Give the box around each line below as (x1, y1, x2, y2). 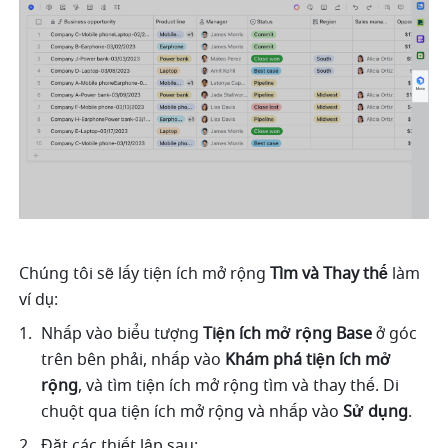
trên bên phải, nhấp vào (41, 347, 226, 372)
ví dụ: (19, 287, 63, 312)
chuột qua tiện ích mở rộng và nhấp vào (41, 399, 344, 424)
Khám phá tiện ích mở (225, 347, 392, 372)
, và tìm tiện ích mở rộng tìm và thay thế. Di (78, 373, 400, 398)
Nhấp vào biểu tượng (41, 321, 204, 346)
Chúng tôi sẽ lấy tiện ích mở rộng (19, 261, 271, 286)
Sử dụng (343, 399, 409, 424)
